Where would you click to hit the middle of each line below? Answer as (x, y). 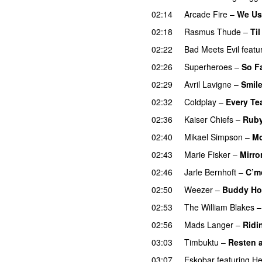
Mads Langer (209, 224)
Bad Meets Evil (212, 49)
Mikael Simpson (213, 137)
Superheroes (208, 66)
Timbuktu (201, 242)
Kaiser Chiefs (209, 119)
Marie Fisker (207, 154)
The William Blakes (219, 207)
